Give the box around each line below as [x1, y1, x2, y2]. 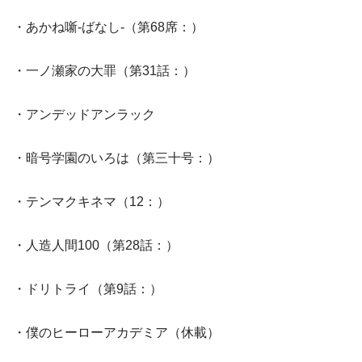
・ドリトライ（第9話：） [13, 282, 162, 297]
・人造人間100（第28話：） [13, 238, 179, 253]
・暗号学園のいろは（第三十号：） [13, 151, 220, 166]
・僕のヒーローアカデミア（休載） [13, 326, 220, 340]
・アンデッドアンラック [13, 107, 155, 122]
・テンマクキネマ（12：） [13, 195, 170, 209]
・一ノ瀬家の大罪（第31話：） [13, 64, 196, 78]
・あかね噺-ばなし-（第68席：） [13, 20, 204, 35]
